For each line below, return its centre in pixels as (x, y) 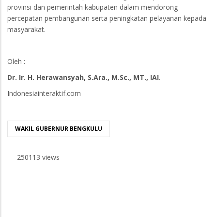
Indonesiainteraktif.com (44, 93)
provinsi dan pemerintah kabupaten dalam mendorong (93, 7)
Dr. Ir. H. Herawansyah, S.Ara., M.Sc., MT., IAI (83, 77)
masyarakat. (26, 29)
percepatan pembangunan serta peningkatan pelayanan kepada (107, 18)
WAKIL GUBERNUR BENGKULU (59, 128)
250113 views (38, 157)
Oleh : (16, 61)
